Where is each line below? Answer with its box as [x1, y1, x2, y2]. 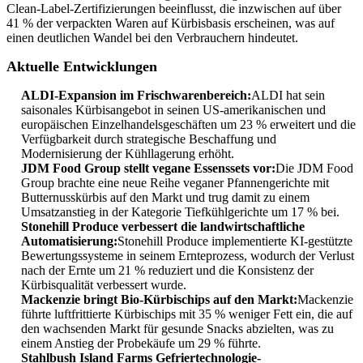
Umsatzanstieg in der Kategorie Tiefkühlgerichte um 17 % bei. [21, 204, 340, 219]
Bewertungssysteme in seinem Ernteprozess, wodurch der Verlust [21, 248, 354, 263]
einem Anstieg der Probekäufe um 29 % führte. [21, 335, 261, 350]
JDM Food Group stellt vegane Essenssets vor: [21, 160, 275, 175]
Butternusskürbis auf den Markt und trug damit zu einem [21, 190, 310, 204]
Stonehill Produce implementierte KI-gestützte [117, 233, 352, 248]
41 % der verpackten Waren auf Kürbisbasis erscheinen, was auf [6, 15, 335, 30]
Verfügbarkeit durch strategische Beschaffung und [21, 131, 276, 146]
